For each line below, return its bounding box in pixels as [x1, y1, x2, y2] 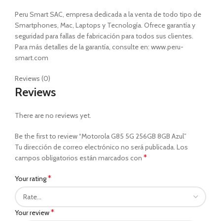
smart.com [15, 53, 48, 62]
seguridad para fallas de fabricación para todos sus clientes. [15, 31, 193, 40]
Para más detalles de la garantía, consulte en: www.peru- [15, 42, 184, 51]
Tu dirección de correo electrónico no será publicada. [15, 142, 175, 151]
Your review [15, 208, 51, 217]
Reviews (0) [15, 74, 50, 83]
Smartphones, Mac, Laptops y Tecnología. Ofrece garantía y [15, 20, 195, 30]
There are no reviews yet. [15, 110, 91, 120]
